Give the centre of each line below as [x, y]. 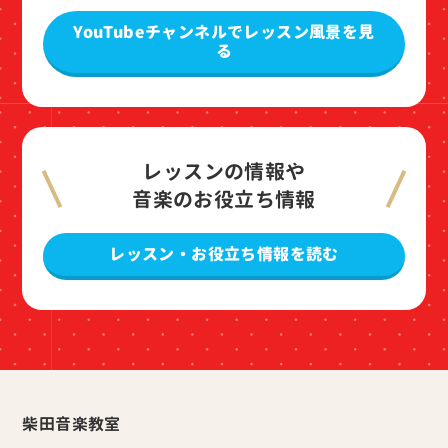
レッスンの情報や [224, 171]
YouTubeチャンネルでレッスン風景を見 [224, 32]
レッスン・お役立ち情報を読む [224, 254]
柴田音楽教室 [71, 424]
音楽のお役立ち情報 [224, 199]
